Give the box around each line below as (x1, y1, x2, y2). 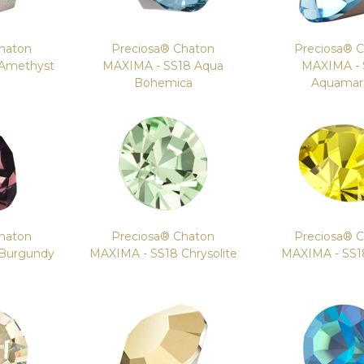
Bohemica (133, 76, 193, 90)
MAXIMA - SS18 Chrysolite (89, 246, 237, 261)
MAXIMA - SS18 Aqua (102, 58, 224, 73)
